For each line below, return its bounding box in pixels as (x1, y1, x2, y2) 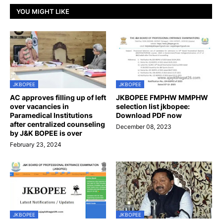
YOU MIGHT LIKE (16, 7, 69, 15)
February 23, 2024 (10, 141, 61, 149)
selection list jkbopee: (116, 102, 190, 111)
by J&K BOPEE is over (10, 129, 82, 138)
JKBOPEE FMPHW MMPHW (116, 93, 208, 102)
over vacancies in (10, 102, 69, 111)
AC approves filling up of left (10, 93, 106, 102)
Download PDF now (116, 111, 182, 120)
